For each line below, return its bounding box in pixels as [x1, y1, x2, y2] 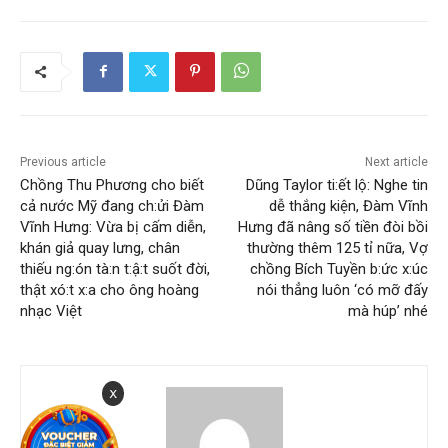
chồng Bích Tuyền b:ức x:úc [249, 260, 428, 279]
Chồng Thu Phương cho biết [20, 176, 204, 195]
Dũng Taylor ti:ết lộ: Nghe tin [245, 176, 428, 195]
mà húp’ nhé [347, 302, 428, 321]
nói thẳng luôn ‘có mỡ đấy [256, 281, 428, 300]
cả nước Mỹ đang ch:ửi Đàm [20, 197, 204, 216]
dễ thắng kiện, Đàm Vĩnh [268, 197, 428, 216]
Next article [364, 155, 428, 170]
